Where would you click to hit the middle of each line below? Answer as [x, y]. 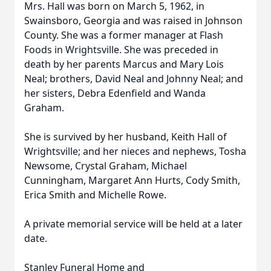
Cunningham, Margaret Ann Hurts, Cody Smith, [132, 180]
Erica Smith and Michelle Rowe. [95, 195]
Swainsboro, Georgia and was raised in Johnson [133, 21]
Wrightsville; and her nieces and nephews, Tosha [135, 151]
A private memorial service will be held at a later [133, 224]
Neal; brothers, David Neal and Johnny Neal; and [134, 79]
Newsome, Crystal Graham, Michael [106, 166]
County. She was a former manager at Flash [124, 35]
